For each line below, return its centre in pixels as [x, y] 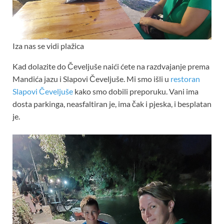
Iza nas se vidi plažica [48, 45]
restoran [185, 78]
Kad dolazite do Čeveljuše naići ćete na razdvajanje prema [111, 66]
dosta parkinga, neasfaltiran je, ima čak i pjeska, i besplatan [112, 103]
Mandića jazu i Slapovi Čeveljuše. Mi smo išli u [91, 78]
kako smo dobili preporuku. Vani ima [136, 91]
